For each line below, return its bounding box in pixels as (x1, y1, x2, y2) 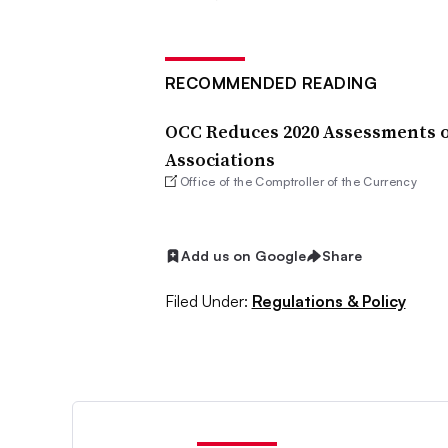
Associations (164, 147, 275, 172)
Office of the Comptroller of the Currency (179, 174, 417, 189)
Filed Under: (164, 290, 248, 311)
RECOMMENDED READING (164, 73, 377, 93)
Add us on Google (180, 247, 306, 265)
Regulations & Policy (251, 290, 406, 311)
